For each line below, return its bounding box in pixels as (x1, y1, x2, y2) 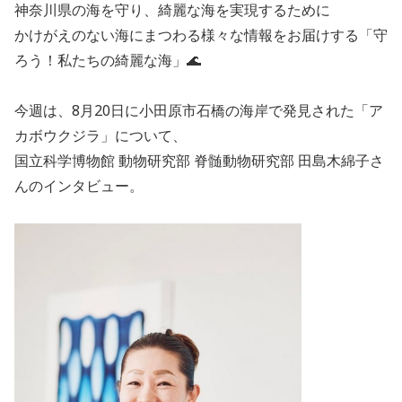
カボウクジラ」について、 (14, 125, 187, 145)
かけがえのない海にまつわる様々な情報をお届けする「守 (14, 24, 388, 45)
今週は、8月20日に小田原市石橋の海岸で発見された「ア (14, 100, 383, 120)
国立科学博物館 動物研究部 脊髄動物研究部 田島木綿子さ (14, 150, 384, 170)
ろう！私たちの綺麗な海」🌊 (14, 49, 201, 70)
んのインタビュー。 (14, 175, 144, 196)
